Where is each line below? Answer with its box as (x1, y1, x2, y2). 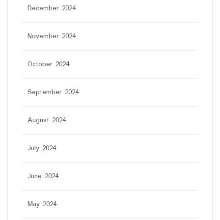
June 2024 (27, 171, 58, 182)
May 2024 (27, 199, 56, 210)
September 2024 (27, 87, 79, 98)
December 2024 (27, 3, 76, 14)
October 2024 (27, 59, 69, 70)
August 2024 (27, 115, 66, 126)
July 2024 (27, 143, 56, 154)
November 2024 (27, 31, 76, 42)
